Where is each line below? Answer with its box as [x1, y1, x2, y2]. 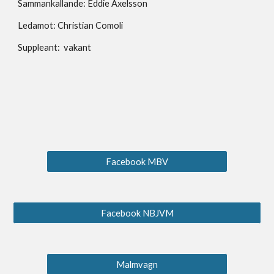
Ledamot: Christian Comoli [18, 20, 124, 31]
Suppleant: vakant [18, 42, 92, 53]
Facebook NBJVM [100, 207, 174, 218]
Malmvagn [116, 259, 158, 270]
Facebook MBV [106, 156, 168, 167]
